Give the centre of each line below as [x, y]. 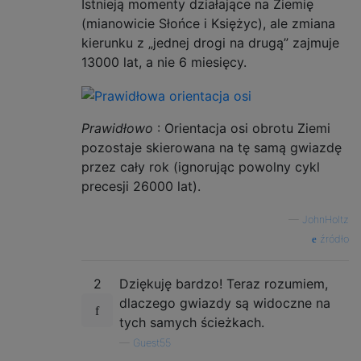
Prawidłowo [117, 128]
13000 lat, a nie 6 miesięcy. [164, 62]
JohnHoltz [326, 219]
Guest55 [152, 342]
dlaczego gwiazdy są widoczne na [225, 303]
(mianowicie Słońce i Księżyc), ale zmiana [208, 24]
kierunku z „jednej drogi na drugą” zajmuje [210, 43]
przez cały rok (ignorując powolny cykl [201, 166]
